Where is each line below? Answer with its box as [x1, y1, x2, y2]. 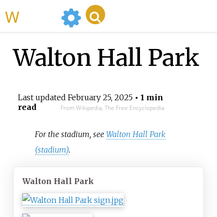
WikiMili [19, 5, 57, 27]
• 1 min [132, 93, 163, 103]
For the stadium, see [35, 129, 107, 139]
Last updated [17, 93, 68, 103]
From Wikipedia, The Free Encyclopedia [60, 104, 164, 112]
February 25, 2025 [67, 93, 133, 103]
